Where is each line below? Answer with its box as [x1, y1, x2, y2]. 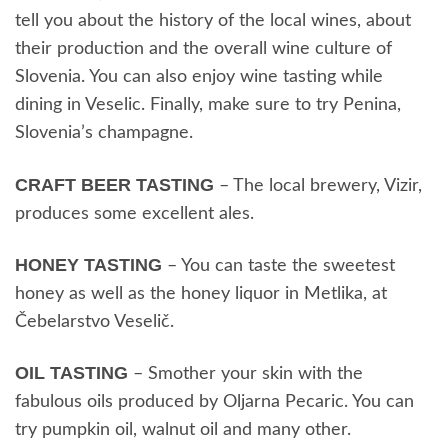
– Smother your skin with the [128, 365, 363, 384]
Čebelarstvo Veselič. [15, 312, 174, 331]
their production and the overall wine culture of [15, 40, 392, 59]
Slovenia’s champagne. [15, 124, 193, 143]
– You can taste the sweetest [162, 256, 395, 275]
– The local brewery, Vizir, [214, 176, 422, 195]
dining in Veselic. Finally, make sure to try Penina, [15, 96, 401, 115]
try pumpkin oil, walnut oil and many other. [15, 421, 351, 440]
